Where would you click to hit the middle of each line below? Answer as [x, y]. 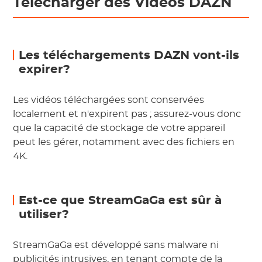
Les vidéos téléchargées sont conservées [109, 100]
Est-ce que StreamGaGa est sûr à [120, 201]
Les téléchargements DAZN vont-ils [129, 56]
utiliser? [44, 215]
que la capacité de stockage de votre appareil [119, 128]
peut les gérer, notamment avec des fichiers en [124, 142]
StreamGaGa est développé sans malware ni [116, 245]
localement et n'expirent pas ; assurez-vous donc [127, 114]
